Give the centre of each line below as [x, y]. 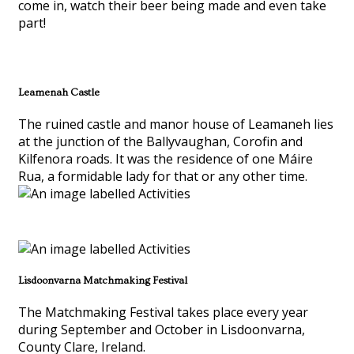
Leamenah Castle [59, 92]
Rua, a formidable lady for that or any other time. [163, 177]
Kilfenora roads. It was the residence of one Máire [166, 159]
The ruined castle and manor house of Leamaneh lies [176, 124]
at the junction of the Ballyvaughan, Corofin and [160, 142]
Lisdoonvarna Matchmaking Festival [103, 281]
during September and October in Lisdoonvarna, [162, 330]
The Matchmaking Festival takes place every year [163, 313]
